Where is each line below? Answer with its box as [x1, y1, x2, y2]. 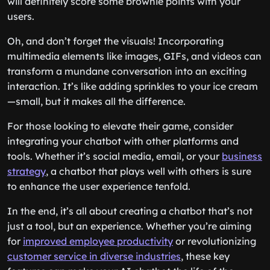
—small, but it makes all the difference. [7, 95, 186, 107]
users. [7, 10, 34, 22]
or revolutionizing [173, 235, 256, 247]
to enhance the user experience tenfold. [7, 180, 190, 192]
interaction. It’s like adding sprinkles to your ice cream [7, 80, 258, 92]
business [222, 150, 262, 162]
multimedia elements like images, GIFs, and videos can [7, 50, 262, 62]
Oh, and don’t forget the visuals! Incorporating [7, 35, 224, 47]
